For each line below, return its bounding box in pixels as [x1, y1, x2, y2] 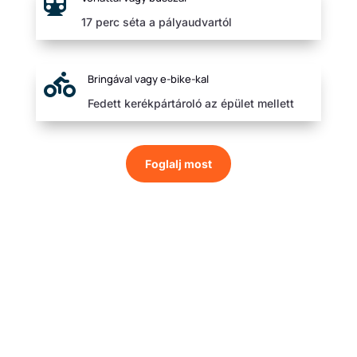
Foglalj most [144, 156, 212, 171]
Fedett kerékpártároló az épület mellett [87, 96, 294, 110]
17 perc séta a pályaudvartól [80, 14, 232, 29]
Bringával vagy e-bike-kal [87, 71, 209, 86]
